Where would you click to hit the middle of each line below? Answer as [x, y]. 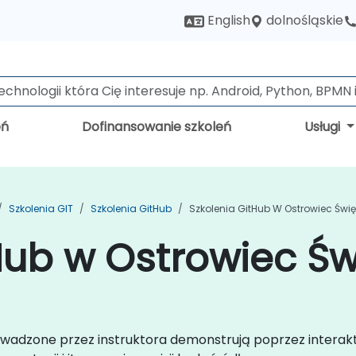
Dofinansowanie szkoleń [157, 127]
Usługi [324, 127]
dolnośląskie [305, 20]
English [227, 21]
